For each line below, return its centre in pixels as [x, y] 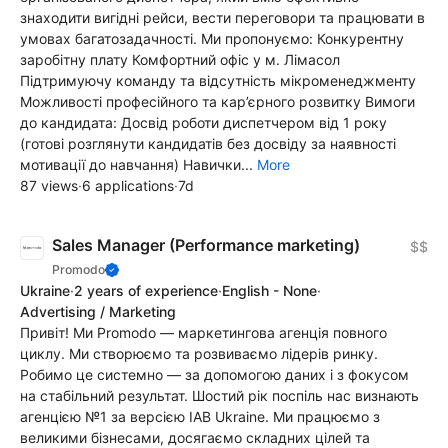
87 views [49, 186]
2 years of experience [146, 291]
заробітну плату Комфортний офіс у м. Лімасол [180, 60]
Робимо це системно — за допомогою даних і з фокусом [214, 375]
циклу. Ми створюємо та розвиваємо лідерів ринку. [199, 354]
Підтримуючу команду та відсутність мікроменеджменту [218, 81]
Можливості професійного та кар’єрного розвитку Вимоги [217, 102]
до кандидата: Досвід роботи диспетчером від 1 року [203, 123]
